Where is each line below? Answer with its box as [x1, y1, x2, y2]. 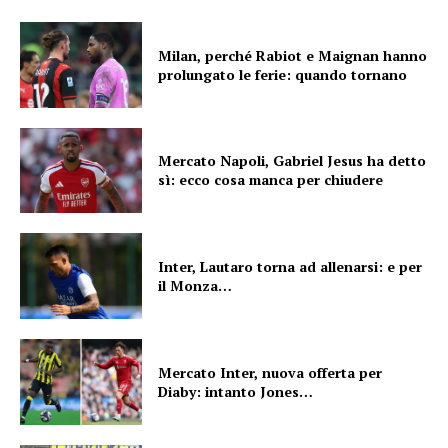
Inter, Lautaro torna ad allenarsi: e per [158, 257, 423, 277]
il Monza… [158, 276, 233, 296]
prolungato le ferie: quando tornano [158, 64, 408, 84]
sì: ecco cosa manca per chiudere [158, 170, 384, 190]
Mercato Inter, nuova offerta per [158, 362, 383, 382]
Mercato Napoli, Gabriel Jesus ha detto [158, 151, 427, 171]
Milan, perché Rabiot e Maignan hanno [158, 45, 428, 65]
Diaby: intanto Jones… [158, 381, 314, 401]
